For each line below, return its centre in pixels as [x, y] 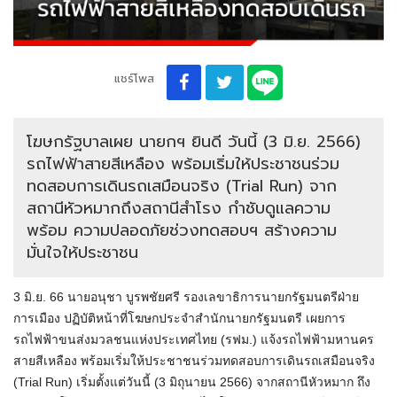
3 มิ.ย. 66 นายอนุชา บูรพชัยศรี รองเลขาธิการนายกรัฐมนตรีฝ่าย [186, 297]
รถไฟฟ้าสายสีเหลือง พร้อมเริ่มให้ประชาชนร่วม [183, 164]
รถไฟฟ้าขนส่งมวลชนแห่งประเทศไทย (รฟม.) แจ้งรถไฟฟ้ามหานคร [194, 340]
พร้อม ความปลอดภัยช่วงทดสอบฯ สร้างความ [182, 231]
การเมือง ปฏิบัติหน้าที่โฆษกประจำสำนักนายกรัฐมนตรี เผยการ [179, 319]
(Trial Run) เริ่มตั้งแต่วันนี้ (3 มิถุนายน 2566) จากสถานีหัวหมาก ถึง [192, 382]
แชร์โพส [134, 79]
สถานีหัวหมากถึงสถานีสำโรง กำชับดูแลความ [179, 209]
